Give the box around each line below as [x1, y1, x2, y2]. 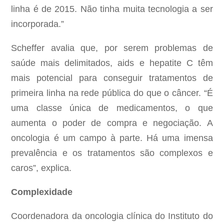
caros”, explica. [11, 163, 72, 173]
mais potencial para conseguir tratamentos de [11, 73, 213, 83]
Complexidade [11, 187, 73, 197]
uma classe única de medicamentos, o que [11, 103, 213, 113]
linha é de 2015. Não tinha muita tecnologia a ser [11, 4, 213, 14]
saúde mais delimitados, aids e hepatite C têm [11, 58, 213, 68]
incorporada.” [11, 19, 64, 29]
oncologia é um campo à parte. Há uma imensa [11, 133, 213, 143]
